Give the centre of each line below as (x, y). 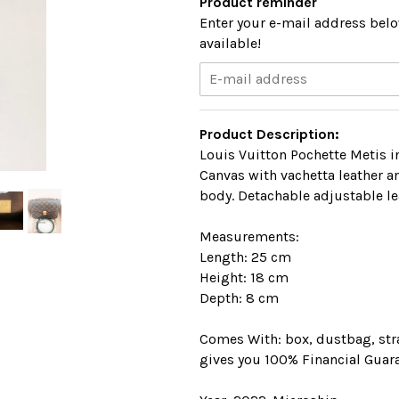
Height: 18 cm (244, 278)
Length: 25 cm (245, 257)
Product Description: (269, 134)
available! (230, 44)
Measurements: (249, 237)
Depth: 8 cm (239, 298)
